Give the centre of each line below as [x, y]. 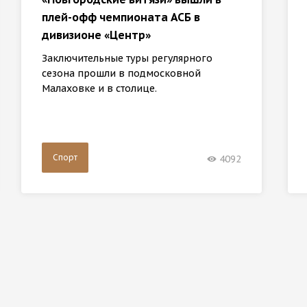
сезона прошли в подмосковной [122, 74]
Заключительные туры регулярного [127, 59]
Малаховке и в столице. [100, 89]
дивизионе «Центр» [97, 35]
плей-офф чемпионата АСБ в [121, 17]
